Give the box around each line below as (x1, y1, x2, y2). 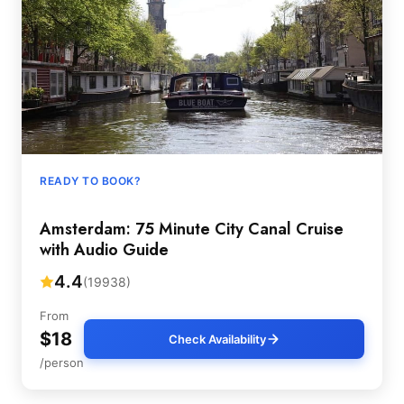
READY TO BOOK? (40, 174, 141, 188)
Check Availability (168, 332, 266, 346)
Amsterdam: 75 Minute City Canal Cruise (40, 217, 344, 241)
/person (40, 355, 84, 370)
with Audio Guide (40, 238, 169, 262)
